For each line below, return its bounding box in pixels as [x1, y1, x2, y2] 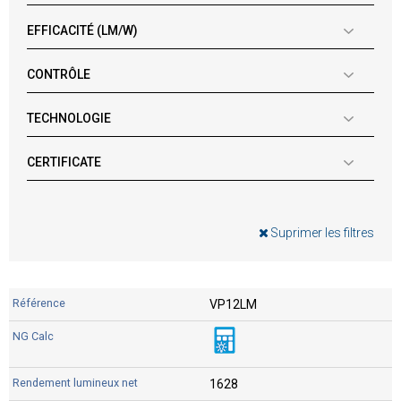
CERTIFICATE [27, 155, 101, 169]
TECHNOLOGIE [27, 111, 111, 125]
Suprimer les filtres [270, 225, 374, 240]
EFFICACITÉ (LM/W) [27, 23, 138, 38]
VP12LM [209, 296, 257, 311]
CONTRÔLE [27, 67, 90, 81]
